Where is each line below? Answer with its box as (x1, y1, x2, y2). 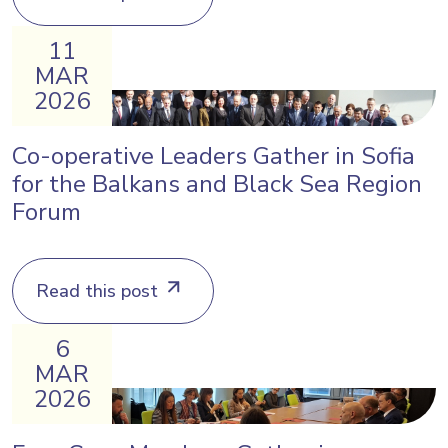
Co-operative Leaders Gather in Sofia (12, 140, 415, 172)
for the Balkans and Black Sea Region (12, 168, 422, 200)
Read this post (36, 278, 158, 303)
